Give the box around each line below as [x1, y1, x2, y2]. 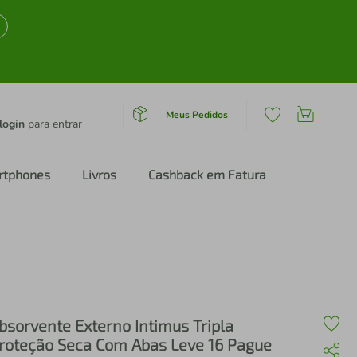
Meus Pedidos [165, 108, 228, 121]
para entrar [25, 116, 82, 131]
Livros [82, 167, 116, 182]
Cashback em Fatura [148, 167, 266, 182]
